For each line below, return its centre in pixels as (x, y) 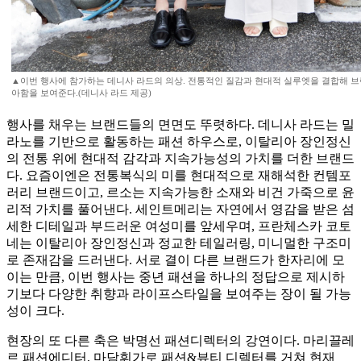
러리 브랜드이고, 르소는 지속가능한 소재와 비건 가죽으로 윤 (180, 193)
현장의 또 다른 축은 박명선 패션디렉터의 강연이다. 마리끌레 (180, 341)
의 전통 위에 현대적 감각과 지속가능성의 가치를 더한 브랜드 (180, 159)
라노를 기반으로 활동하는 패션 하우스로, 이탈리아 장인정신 (179, 142)
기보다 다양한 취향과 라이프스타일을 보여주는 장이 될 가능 (179, 294)
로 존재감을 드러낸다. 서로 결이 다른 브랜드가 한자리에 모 (176, 260)
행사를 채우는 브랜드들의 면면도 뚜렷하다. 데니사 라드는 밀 (180, 125)
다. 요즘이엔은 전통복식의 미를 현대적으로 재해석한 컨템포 (179, 176)
